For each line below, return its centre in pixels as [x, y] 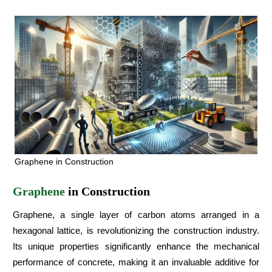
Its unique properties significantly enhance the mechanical [136, 246]
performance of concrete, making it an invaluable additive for [136, 262]
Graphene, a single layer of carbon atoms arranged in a [136, 215]
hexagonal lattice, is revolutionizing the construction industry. [136, 231]
